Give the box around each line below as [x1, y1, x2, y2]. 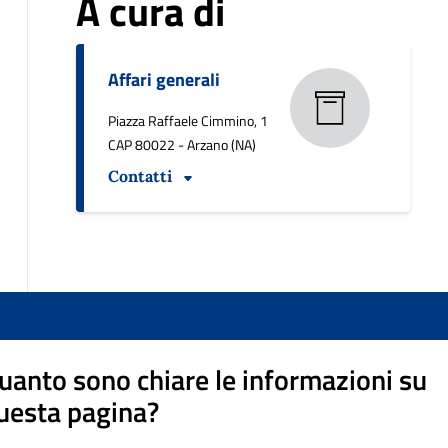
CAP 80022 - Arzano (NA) [107, 134, 256, 156]
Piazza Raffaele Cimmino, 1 [107, 110, 268, 132]
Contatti [107, 166, 172, 187]
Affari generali [107, 66, 220, 94]
